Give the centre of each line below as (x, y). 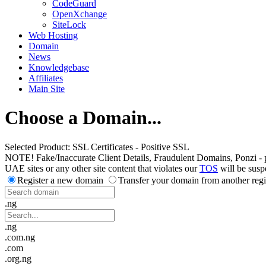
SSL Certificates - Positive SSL (131, 147)
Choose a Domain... (83, 118)
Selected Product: (39, 147)
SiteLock (69, 25)
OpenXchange (80, 14)
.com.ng (20, 237)
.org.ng (18, 258)
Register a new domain (60, 180)
